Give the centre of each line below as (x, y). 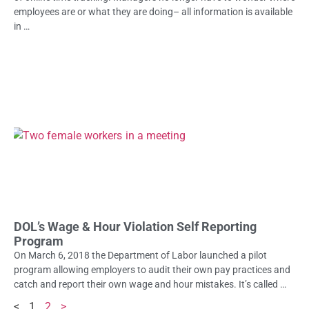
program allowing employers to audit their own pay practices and (152, 269)
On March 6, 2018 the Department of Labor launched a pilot (140, 255)
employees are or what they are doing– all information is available (153, 11)
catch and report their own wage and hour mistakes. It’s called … (150, 284)
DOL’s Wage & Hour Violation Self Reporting (135, 226)
